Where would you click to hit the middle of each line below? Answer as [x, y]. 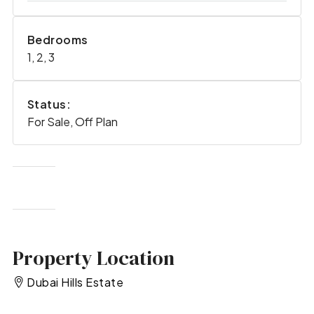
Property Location [93, 258]
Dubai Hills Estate [75, 282]
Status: [49, 104]
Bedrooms [57, 40]
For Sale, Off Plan [72, 122]
